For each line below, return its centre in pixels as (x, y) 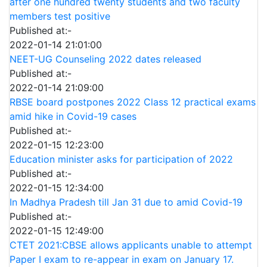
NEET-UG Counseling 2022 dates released (105, 59)
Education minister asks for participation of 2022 (121, 159)
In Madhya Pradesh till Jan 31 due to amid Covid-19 (126, 202)
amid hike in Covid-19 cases (73, 116)
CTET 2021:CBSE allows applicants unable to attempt (131, 245)
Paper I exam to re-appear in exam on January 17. (122, 259)
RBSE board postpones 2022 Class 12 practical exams (133, 102)
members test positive (60, 16)
